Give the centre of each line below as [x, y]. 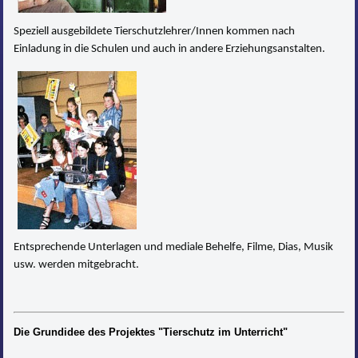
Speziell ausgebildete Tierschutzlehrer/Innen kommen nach [155, 31]
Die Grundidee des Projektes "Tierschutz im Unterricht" [151, 332]
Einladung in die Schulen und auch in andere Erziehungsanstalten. [170, 49]
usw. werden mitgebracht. [77, 265]
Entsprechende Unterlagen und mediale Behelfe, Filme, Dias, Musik [174, 247]
